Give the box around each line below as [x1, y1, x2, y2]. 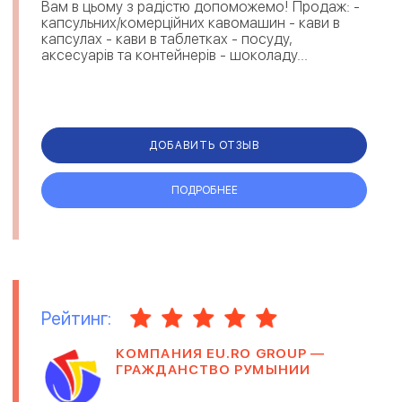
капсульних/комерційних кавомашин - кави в [41, 14, 340, 32]
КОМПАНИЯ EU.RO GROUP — [116, 345, 326, 362]
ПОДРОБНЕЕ [170, 183, 238, 197]
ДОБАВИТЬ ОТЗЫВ [149, 138, 259, 152]
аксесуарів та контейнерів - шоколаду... [41, 47, 308, 65]
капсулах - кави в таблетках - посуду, [41, 31, 293, 48]
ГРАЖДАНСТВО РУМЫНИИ [116, 361, 310, 378]
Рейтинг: [41, 307, 111, 329]
